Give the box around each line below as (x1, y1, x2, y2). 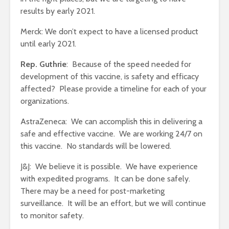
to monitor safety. (20, 211, 84, 221)
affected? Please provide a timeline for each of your (20, 84, 207, 94)
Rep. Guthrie (20, 59, 66, 70)
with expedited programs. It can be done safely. (20, 174, 192, 184)
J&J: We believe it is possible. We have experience (20, 162, 198, 172)
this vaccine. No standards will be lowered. (20, 141, 171, 151)
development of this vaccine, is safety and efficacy (20, 72, 199, 82)
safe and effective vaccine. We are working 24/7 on (20, 129, 202, 139)
